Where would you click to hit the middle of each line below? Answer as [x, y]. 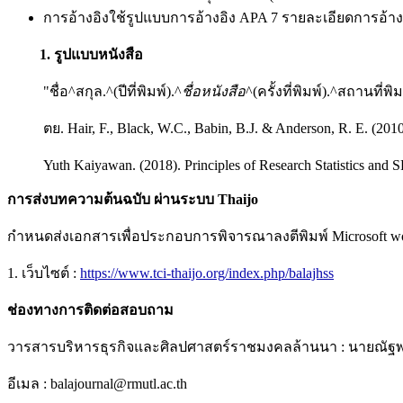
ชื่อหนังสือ [214, 91]
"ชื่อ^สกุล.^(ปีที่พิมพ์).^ [112, 91]
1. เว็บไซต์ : [44, 273]
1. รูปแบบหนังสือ [75, 54]
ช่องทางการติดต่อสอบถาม [90, 310]
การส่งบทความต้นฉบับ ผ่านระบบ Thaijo [133, 200]
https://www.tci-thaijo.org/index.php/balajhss [207, 273]
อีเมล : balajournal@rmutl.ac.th [97, 384]
